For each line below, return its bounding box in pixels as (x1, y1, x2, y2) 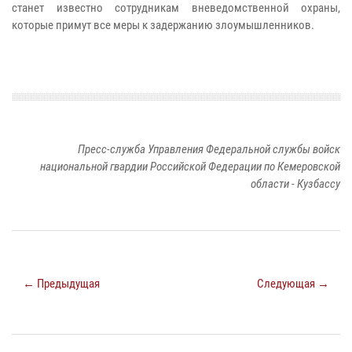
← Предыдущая (23, 276, 100, 291)
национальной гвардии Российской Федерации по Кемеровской (40, 159, 340, 174)
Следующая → (257, 276, 329, 291)
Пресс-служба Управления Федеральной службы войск (78, 141, 340, 156)
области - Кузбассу (251, 176, 340, 191)
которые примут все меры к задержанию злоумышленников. (12, 17, 314, 32)
